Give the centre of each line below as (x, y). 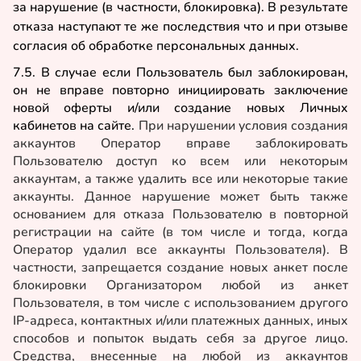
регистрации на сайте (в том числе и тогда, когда (180, 232)
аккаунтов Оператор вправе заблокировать (180, 144)
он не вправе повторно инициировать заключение (180, 91)
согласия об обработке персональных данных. (156, 46)
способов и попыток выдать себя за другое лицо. (180, 339)
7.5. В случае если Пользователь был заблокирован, (180, 73)
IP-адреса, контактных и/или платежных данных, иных (180, 321)
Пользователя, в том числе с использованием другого (180, 303)
